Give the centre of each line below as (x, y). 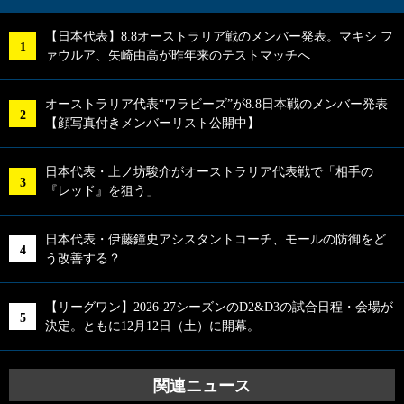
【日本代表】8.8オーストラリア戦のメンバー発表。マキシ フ (219, 36)
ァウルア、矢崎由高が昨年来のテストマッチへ (178, 55)
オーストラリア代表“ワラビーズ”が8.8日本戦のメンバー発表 (216, 104)
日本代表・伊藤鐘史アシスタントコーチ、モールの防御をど (216, 239)
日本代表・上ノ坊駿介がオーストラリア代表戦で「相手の (209, 171)
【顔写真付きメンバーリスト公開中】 (152, 123)
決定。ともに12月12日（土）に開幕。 (152, 326)
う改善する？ (83, 258)
